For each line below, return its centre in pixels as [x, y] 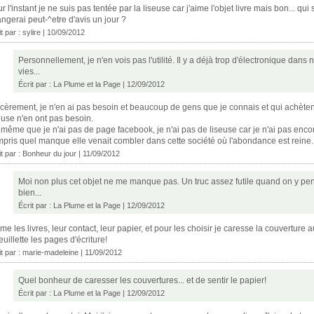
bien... [30, 192]
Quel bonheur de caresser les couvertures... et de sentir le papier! [142, 280]
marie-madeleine [50, 252]
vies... [29, 71]
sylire [32, 32]
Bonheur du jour [49, 153]
